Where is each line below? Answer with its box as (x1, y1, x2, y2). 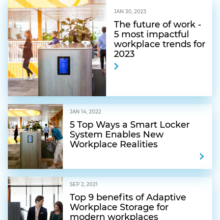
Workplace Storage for (70, 202, 168, 213)
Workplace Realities (70, 139, 158, 150)
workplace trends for (114, 39, 205, 50)
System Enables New (70, 129, 164, 140)
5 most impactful (114, 29, 189, 40)
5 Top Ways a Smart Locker (70, 119, 190, 131)
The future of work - (114, 19, 201, 30)
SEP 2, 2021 (70, 181, 98, 188)
